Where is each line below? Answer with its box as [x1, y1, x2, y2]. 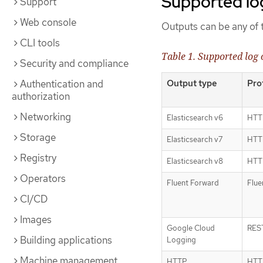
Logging [167, 234, 196, 245]
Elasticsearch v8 [167, 156, 223, 166]
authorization [12, 90, 70, 103]
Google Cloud [167, 222, 215, 233]
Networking [20, 110, 71, 123]
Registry [20, 151, 56, 164]
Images [20, 213, 52, 226]
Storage [20, 131, 56, 144]
